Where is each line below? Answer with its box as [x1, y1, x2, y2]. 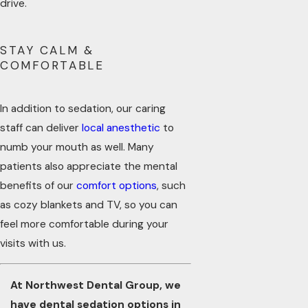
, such [157, 178, 186, 192]
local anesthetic [82, 120, 160, 135]
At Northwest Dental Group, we [10, 278, 181, 292]
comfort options [76, 178, 157, 192]
